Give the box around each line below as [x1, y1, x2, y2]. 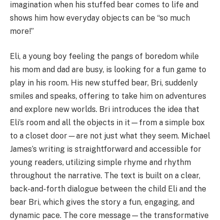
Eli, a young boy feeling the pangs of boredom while [10, 52, 199, 61]
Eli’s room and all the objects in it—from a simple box [10, 118, 205, 128]
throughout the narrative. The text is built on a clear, [10, 171, 200, 181]
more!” [10, 26, 34, 36]
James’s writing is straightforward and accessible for [10, 144, 201, 154]
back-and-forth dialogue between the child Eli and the [10, 184, 206, 194]
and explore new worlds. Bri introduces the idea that [10, 105, 199, 114]
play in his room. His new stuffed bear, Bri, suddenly [10, 78, 198, 88]
